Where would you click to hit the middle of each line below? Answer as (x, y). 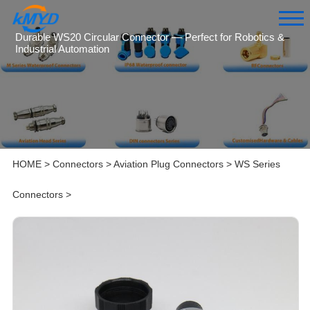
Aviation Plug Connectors (168, 164)
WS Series (257, 164)
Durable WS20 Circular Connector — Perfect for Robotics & (150, 37)
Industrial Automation (63, 48)
